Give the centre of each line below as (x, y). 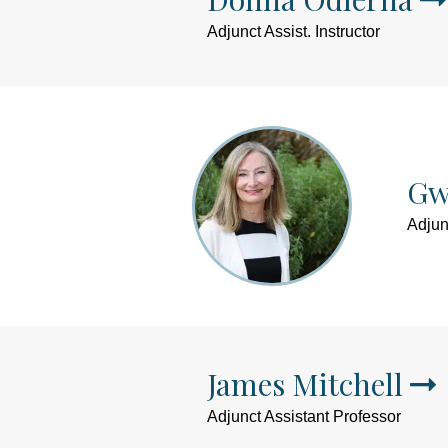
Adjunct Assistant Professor (304, 416)
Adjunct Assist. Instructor (293, 31)
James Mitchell (305, 384)
